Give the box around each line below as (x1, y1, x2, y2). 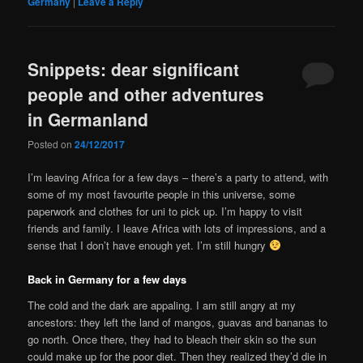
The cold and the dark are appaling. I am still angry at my (28, 297, 297, 313)
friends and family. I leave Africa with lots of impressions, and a (28, 220, 327, 236)
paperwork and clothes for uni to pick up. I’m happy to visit (28, 203, 303, 219)
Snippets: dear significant (28, 56, 240, 81)
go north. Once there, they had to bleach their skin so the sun (28, 331, 317, 347)
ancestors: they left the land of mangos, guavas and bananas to (28, 314, 328, 330)
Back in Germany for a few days (28, 271, 187, 288)
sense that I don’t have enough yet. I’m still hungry (28, 237, 270, 253)
